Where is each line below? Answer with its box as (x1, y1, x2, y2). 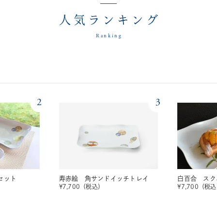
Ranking (96, 32, 123, 40)
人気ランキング (59, 14, 161, 29)
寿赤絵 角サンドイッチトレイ (59, 175, 149, 182)
